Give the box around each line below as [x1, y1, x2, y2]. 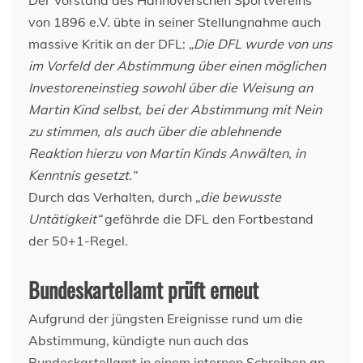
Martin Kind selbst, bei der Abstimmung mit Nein [28, 101, 322, 117]
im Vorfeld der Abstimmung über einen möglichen [28, 58, 326, 74]
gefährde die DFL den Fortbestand [101, 211, 314, 227]
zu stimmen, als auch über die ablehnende [28, 123, 281, 139]
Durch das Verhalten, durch [28, 189, 195, 205]
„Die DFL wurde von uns [189, 36, 332, 52]
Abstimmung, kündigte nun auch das [28, 332, 249, 348]
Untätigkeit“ [28, 211, 101, 227]
